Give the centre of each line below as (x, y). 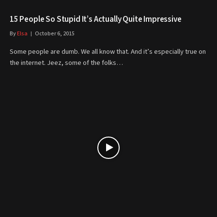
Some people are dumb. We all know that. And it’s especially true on (108, 52)
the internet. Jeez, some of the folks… (66, 63)
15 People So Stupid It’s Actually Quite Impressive (96, 19)
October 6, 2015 (55, 34)
